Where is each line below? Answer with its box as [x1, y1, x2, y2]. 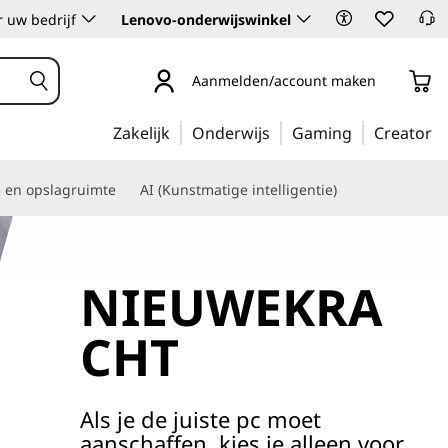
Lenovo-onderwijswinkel [121, 10, 291, 29]
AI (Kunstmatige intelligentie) [140, 180, 337, 199]
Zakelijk [113, 122, 170, 144]
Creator [374, 122, 432, 144]
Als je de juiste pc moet [79, 404, 321, 434]
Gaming [292, 122, 352, 144]
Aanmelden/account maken [191, 70, 376, 90]
